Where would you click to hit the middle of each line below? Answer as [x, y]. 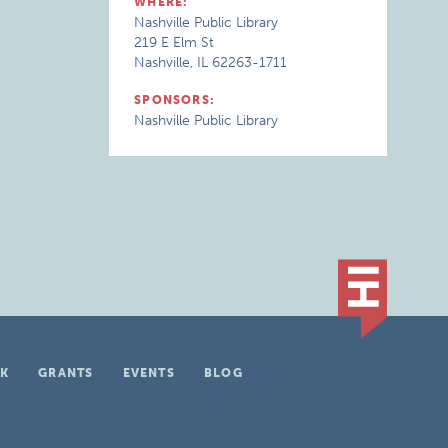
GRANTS [66, 373]
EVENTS [148, 373]
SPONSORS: [175, 100]
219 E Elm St [174, 42]
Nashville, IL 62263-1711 [211, 62]
